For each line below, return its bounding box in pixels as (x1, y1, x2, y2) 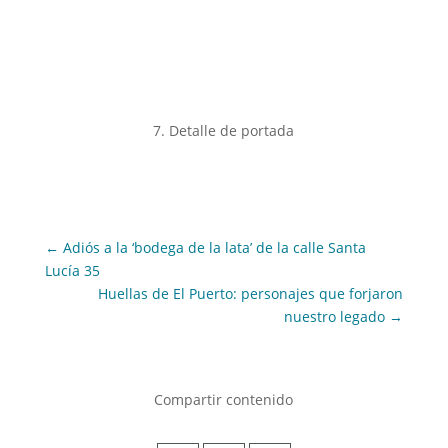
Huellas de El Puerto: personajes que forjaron (98, 284, 404, 304)
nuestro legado (284, 307, 386, 327)
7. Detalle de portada (153, 121, 295, 141)
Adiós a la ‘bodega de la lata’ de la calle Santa (62, 238, 366, 258)
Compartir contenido (154, 390, 294, 410)
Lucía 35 (44, 261, 100, 281)
